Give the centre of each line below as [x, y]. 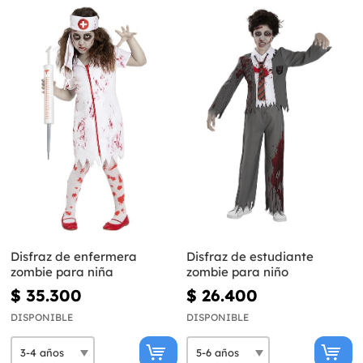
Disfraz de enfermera [74, 257]
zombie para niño [237, 272]
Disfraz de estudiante [250, 257]
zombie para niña [62, 272]
